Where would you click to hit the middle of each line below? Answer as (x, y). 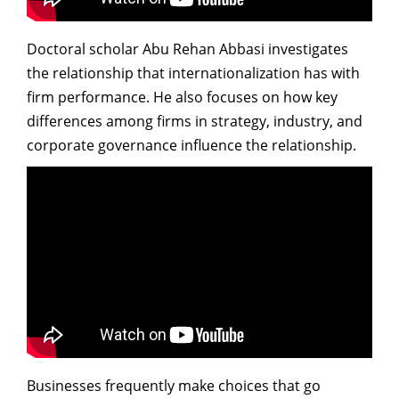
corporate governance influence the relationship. (191, 145)
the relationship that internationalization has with (193, 73)
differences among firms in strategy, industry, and (195, 121)
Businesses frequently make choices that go (174, 386)
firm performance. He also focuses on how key (182, 97)
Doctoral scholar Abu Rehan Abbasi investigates (187, 49)
